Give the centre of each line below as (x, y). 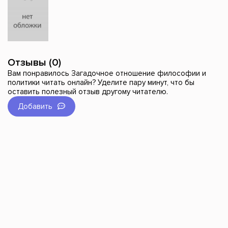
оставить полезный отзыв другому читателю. (88, 92)
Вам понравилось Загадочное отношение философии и (107, 74)
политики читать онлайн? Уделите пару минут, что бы (101, 83)
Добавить (35, 107)
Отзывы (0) (34, 63)
